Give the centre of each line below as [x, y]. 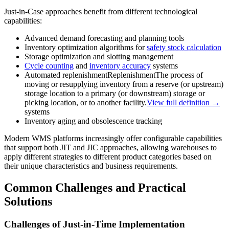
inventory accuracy [120, 66]
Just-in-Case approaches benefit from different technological [101, 12]
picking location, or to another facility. [86, 103]
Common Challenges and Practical [95, 188]
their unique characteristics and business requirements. [91, 166]
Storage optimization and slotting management [99, 57]
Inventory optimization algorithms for [86, 48]
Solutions [28, 201]
